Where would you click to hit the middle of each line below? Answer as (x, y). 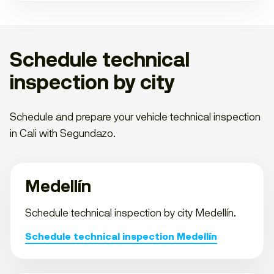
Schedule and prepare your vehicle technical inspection (135, 117)
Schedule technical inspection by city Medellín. (131, 213)
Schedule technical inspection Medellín (121, 236)
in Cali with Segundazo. (63, 133)
